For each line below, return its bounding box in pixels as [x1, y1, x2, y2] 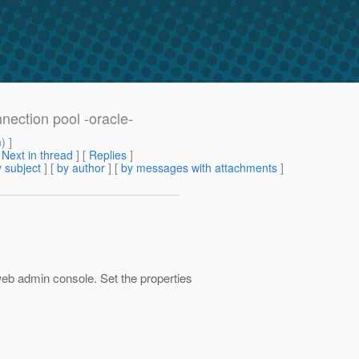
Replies [89, 147, 127, 163]
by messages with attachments [121, 159, 277, 176]
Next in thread [2, 147, 73, 163]
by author [57, 159, 105, 176]
